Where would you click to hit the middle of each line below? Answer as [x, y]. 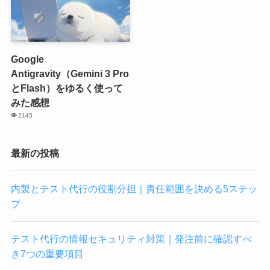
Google [27, 59]
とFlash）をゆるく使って [67, 88]
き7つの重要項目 [47, 253]
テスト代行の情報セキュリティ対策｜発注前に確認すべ [131, 238]
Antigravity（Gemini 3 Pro [70, 73]
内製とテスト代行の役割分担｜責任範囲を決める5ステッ [134, 188]
